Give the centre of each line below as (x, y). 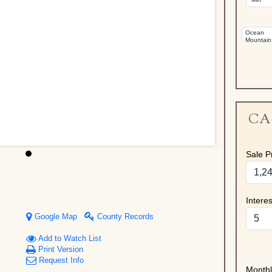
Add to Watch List (69, 239)
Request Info (60, 260)
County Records (124, 217)
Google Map (54, 217)
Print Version (59, 250)
